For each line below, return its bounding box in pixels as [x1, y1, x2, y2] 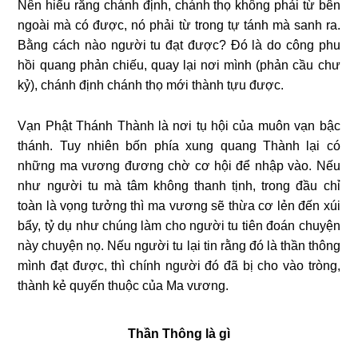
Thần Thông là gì [128, 326, 230, 340]
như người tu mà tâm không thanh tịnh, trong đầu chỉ [18, 178, 340, 193]
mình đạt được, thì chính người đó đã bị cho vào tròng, [18, 258, 340, 272]
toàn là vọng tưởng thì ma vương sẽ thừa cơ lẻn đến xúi [18, 198, 340, 213]
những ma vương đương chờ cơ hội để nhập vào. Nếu [18, 158, 340, 173]
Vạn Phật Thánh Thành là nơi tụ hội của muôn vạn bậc [18, 118, 340, 133]
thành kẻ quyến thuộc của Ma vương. [18, 278, 229, 292]
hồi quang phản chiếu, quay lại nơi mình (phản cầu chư [18, 58, 340, 72]
